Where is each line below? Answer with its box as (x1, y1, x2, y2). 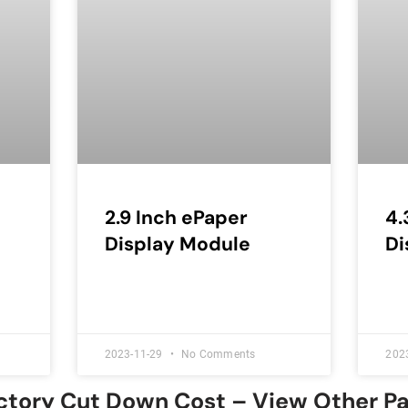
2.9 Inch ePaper (104, 205, 248, 231)
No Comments (178, 348, 256, 362)
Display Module (104, 231, 250, 258)
